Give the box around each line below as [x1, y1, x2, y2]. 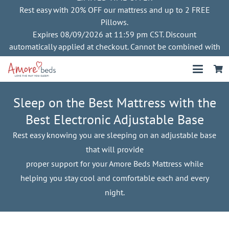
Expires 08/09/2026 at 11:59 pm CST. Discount [33, 29, 196, 39]
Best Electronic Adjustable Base [25, 111, 204, 128]
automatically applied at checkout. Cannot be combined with [9, 41, 220, 52]
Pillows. [101, 17, 128, 27]
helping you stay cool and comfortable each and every [20, 173, 209, 183]
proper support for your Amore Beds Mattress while [26, 158, 203, 169]
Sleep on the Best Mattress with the [13, 94, 216, 111]
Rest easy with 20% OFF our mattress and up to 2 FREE [19, 5, 210, 15]
